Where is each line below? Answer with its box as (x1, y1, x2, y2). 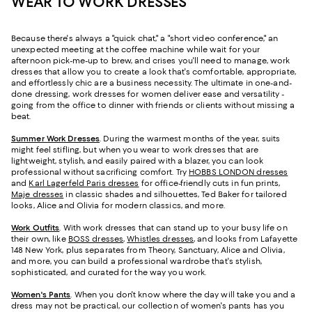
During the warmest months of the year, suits (103, 133, 281, 143)
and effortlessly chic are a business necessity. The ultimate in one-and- (11, 77, 292, 88)
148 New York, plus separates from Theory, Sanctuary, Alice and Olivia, (11, 244, 285, 255)
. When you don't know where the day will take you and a (70, 289, 296, 299)
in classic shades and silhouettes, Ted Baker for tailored (63, 189, 287, 199)
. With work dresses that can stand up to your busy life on (59, 222, 288, 233)
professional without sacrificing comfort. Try (11, 166, 189, 177)
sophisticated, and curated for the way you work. (11, 267, 209, 277)
